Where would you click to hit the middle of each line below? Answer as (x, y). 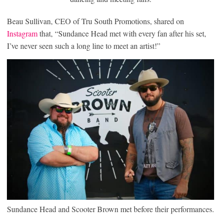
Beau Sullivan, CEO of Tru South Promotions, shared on (95, 21)
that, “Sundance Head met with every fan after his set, (122, 34)
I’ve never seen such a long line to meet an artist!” (84, 46)
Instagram (22, 34)
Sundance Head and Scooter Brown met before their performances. (110, 209)
